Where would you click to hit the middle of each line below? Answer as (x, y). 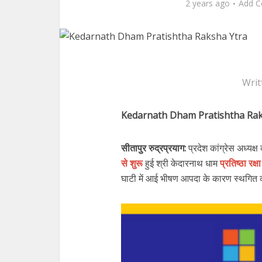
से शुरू (132, 163)
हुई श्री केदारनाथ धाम (181, 163)
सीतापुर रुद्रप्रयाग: (154, 148)
